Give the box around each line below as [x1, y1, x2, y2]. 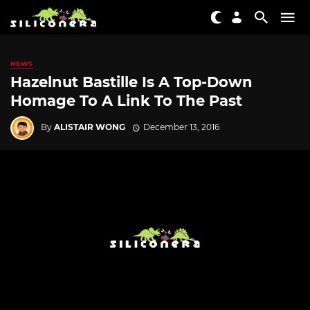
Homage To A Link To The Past [10, 92, 242, 110]
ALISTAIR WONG [54, 121, 125, 132]
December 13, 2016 [143, 121, 219, 132]
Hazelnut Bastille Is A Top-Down [10, 73, 253, 91]
